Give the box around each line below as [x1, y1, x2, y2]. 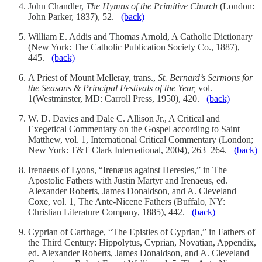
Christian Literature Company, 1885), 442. [28, 207, 192, 218]
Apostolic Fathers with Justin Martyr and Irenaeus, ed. [28, 175, 227, 186]
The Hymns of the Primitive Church [86, 1, 218, 12]
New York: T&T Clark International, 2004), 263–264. [28, 145, 234, 156]
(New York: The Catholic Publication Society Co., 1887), [28, 42, 240, 53]
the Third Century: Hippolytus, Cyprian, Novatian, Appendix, [28, 237, 256, 248]
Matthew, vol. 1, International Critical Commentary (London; [28, 135, 253, 145]
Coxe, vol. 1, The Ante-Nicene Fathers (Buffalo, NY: [28, 196, 225, 207]
